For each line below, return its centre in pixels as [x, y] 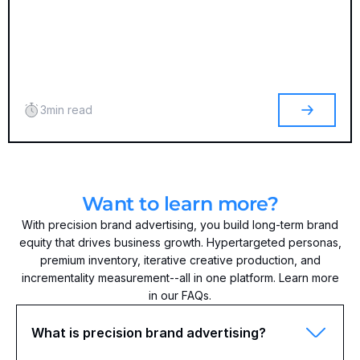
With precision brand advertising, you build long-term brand [180, 225]
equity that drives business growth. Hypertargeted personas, [180, 242]
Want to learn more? [180, 203]
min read [70, 110]
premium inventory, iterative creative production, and [180, 260]
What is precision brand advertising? [149, 332]
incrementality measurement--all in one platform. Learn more [180, 278]
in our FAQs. [180, 295]
